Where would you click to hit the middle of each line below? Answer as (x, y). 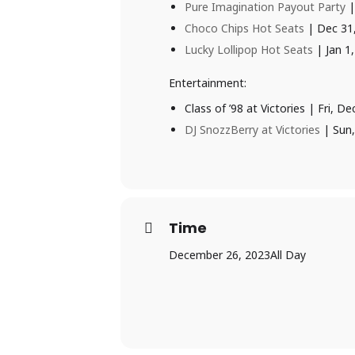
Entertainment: (208, 83)
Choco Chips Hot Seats (244, 29)
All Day (288, 255)
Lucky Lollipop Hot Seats (249, 50)
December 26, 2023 (219, 255)
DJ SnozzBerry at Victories (252, 130)
